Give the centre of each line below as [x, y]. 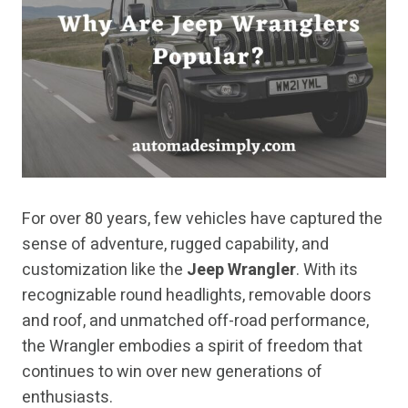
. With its [327, 270]
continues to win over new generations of [172, 372]
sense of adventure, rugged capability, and [175, 245]
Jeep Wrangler [241, 270]
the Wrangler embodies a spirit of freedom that [192, 347]
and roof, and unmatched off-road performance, [195, 321]
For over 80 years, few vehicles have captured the [202, 219]
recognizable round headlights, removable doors [197, 296]
